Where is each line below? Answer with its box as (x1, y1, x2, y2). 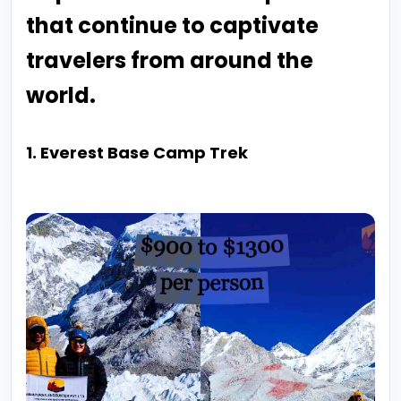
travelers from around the (26, 46, 313, 75)
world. (26, 81, 96, 110)
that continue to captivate (26, 11, 319, 40)
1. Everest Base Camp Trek (26, 141, 248, 164)
